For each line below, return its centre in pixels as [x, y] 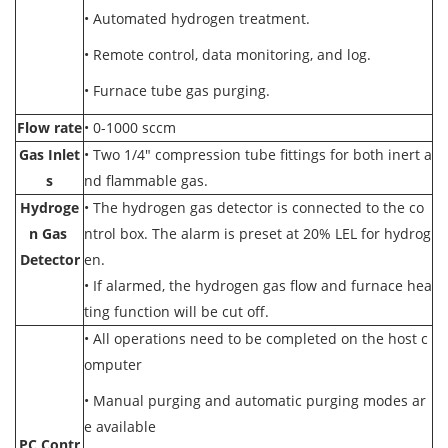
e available [120, 426]
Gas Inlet [49, 154]
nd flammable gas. [146, 180]
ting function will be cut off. [178, 311]
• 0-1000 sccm [130, 127]
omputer [113, 364]
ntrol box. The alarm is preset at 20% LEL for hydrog [257, 233]
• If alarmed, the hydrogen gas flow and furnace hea [258, 285]
